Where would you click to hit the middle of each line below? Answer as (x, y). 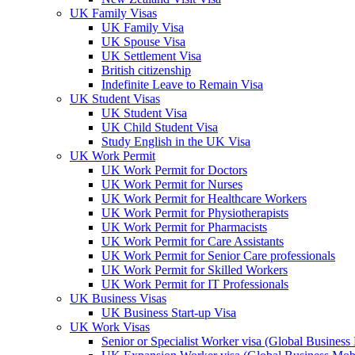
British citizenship (146, 70)
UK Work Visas (110, 327)
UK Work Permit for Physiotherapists (195, 213)
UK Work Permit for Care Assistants (193, 241)
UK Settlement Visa (151, 56)
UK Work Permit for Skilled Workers (195, 270)
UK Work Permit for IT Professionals (195, 284)
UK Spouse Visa (143, 42)
